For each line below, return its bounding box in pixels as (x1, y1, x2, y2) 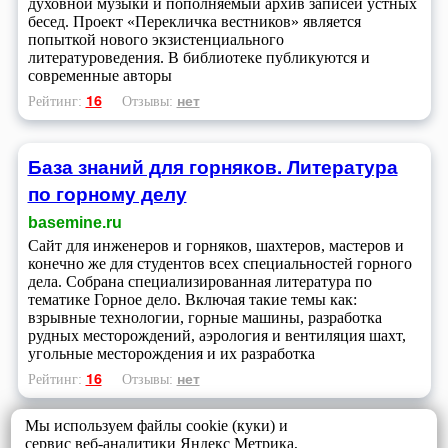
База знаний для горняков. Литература (27, 152, 398, 180)
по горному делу (27, 179, 187, 207)
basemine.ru (27, 213, 122, 231)
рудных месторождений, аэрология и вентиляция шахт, (27, 326, 406, 344)
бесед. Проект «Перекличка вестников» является (27, 13, 361, 31)
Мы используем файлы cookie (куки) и (25, 416, 289, 434)
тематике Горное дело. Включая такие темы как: (27, 290, 357, 308)
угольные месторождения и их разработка (27, 344, 315, 362)
